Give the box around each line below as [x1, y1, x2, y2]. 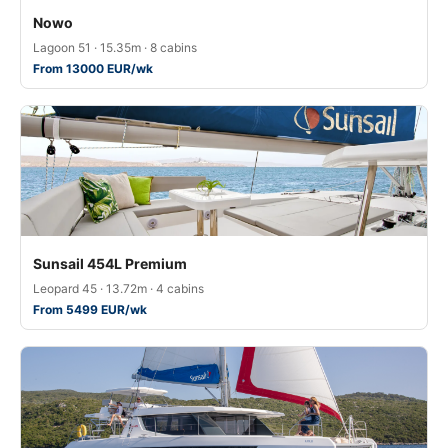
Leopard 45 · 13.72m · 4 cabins [33, 281, 204, 296]
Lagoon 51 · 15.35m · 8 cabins [33, 40, 197, 55]
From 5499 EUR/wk [33, 302, 147, 317]
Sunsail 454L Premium [33, 255, 187, 272]
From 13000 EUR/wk [33, 61, 153, 76]
